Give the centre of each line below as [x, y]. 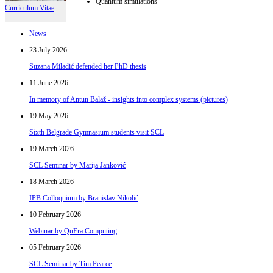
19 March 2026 [51, 149]
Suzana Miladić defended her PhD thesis [88, 66]
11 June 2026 [49, 83]
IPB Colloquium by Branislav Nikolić [84, 198]
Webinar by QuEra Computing [73, 231]
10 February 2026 [55, 214]
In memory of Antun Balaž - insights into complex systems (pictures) [129, 99]
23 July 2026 [48, 50]
